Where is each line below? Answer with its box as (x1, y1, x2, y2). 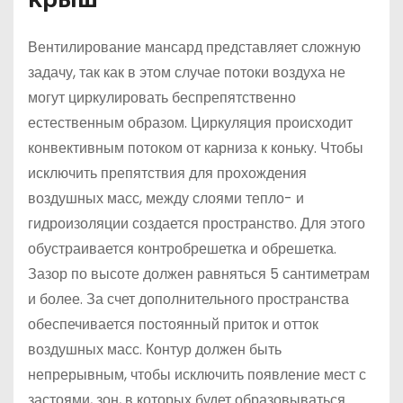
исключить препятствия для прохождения (28, 163, 307, 184)
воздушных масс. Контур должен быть (28, 339, 282, 361)
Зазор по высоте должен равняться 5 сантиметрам (28, 264, 370, 285)
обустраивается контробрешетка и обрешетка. (28, 238, 336, 260)
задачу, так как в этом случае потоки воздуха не (28, 62, 345, 84)
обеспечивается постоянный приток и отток (28, 314, 318, 336)
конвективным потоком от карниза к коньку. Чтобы (28, 138, 363, 159)
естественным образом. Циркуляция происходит (28, 112, 353, 134)
